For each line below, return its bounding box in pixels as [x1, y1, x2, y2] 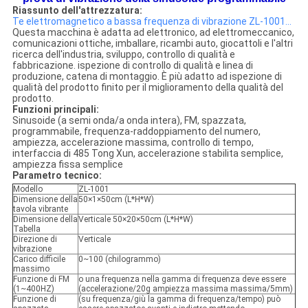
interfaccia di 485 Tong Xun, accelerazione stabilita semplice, [12, 148, 283, 159]
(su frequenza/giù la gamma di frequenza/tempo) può [78, 294, 280, 305]
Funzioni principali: [12, 104, 99, 115]
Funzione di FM [12, 274, 69, 285]
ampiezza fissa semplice [12, 159, 123, 170]
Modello [12, 184, 43, 195]
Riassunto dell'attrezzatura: [12, 5, 142, 16]
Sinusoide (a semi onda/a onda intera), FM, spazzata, [12, 115, 246, 126]
